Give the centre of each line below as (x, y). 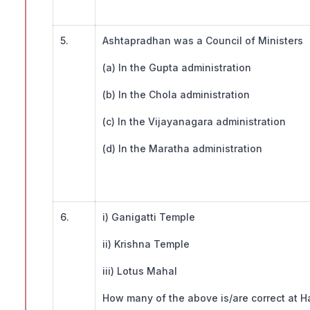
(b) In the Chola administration (177, 95)
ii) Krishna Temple (146, 244)
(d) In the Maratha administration (182, 149)
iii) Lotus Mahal (140, 271)
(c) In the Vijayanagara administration (195, 122)
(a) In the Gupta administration (178, 68)
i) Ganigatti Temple (149, 217)
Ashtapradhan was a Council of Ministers (203, 41)
